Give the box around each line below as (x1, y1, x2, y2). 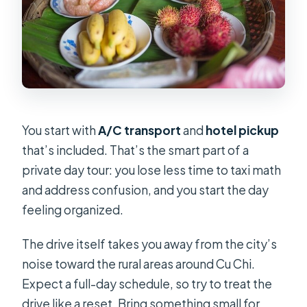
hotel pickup (206, 122, 280, 138)
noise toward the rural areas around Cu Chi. (22, 256, 256, 271)
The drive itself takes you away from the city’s (22, 236, 278, 251)
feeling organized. (22, 201, 124, 217)
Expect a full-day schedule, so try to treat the (22, 275, 273, 291)
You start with (22, 122, 99, 138)
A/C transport (98, 122, 182, 138)
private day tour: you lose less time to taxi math (22, 162, 282, 177)
